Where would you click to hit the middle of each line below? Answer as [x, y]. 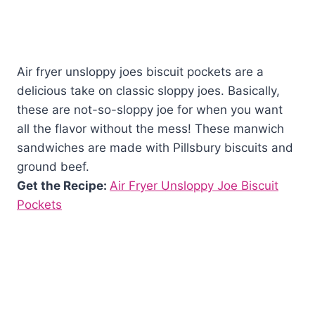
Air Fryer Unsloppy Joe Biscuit [194, 186]
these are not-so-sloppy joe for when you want [150, 110]
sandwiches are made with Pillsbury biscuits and [155, 148]
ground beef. [53, 167]
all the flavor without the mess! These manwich [150, 129]
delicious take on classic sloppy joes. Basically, [148, 91]
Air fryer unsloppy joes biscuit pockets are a [140, 72]
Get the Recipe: [63, 186]
